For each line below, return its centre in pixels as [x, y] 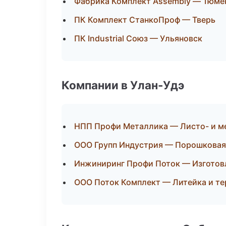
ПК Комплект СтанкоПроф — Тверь [145, 20]
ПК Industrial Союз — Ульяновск [138, 38]
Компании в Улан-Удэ [123, 85]
